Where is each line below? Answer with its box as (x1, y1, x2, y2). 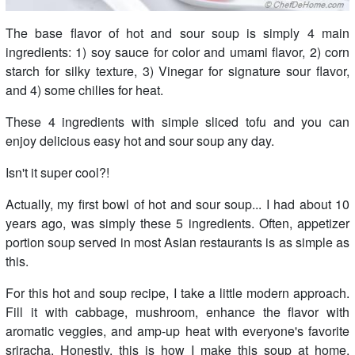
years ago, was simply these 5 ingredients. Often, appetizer (6, 214, 349, 233)
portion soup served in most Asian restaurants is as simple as (6, 233, 349, 252)
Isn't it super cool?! (6, 163, 109, 182)
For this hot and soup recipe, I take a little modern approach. (6, 284, 349, 303)
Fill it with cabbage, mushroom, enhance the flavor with (6, 303, 349, 322)
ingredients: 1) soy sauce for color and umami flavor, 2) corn (6, 43, 349, 62)
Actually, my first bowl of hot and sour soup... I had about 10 (6, 195, 349, 214)
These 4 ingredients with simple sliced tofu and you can (6, 113, 349, 132)
